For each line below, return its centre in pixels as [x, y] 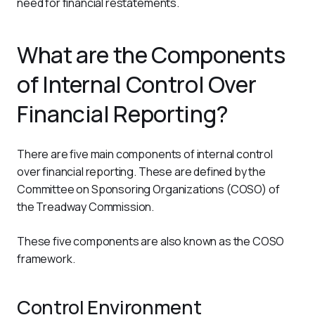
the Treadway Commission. [86, 207]
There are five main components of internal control [146, 154]
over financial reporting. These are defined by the [142, 172]
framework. [46, 259]
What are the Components [151, 55]
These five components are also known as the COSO [152, 241]
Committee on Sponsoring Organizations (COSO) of [149, 189]
